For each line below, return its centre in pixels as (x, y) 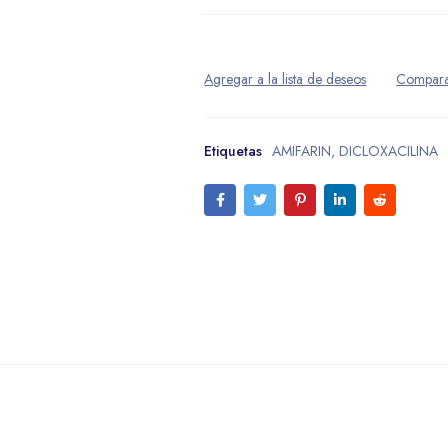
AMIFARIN (302, 151)
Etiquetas (233, 151)
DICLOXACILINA (389, 151)
